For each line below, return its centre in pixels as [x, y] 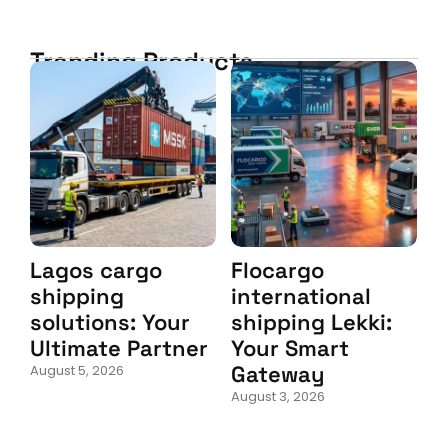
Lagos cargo [96, 269]
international [301, 295]
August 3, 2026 [278, 396]
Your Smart [290, 347]
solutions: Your [110, 321]
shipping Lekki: [311, 321]
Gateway [278, 373]
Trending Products [141, 60]
